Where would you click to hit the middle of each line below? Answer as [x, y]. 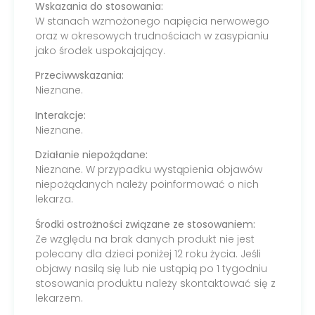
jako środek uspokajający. [100, 50]
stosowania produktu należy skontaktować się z [155, 283]
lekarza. [54, 199]
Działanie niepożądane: [91, 155]
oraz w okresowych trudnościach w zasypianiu [152, 36]
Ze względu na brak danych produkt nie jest [145, 239]
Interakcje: [60, 115]
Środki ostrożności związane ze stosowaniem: [145, 224]
